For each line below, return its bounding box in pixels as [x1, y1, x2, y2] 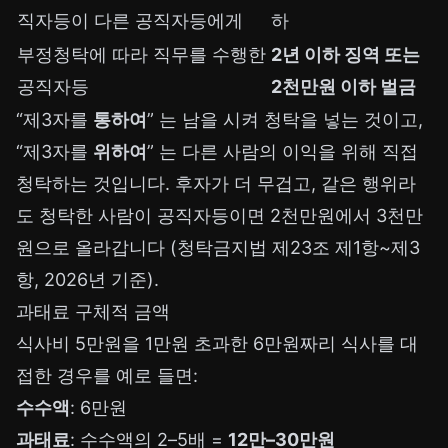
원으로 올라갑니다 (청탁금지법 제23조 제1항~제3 [16, 237, 420, 259]
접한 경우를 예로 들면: [16, 365, 198, 387]
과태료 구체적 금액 [16, 301, 170, 323]
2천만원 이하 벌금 [271, 76, 416, 98]
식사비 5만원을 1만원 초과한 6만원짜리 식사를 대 [16, 333, 418, 355]
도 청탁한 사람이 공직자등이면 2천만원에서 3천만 [16, 205, 423, 227]
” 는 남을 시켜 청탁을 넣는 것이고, [147, 109, 423, 131]
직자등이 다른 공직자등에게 [17, 10, 243, 32]
